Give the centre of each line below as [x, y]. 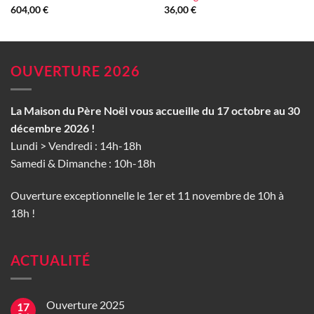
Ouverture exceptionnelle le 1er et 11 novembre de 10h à [147, 195]
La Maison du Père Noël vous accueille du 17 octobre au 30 [155, 110]
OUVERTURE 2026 [75, 71]
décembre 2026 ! [53, 128]
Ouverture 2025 [86, 304]
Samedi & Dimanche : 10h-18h [83, 163]
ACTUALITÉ [50, 260]
